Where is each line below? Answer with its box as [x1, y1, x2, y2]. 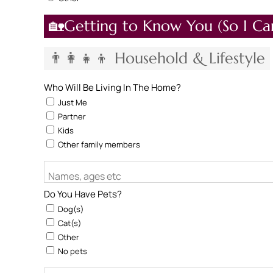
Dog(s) [56, 204, 84, 214]
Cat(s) [56, 218, 82, 229]
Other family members [56, 139, 140, 150]
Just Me [56, 97, 87, 108]
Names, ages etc [48, 169, 121, 183]
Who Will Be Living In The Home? [44, 81, 181, 94]
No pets [56, 246, 87, 257]
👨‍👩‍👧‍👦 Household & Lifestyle [49, 49, 265, 68]
